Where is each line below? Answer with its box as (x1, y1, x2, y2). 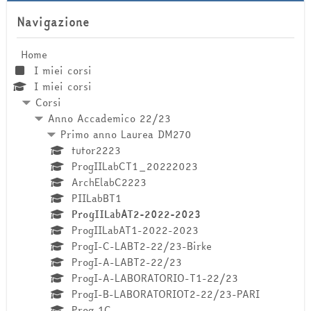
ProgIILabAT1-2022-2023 (71, 222, 199, 239)
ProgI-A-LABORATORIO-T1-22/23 (71, 270, 238, 287)
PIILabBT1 (71, 190, 121, 207)
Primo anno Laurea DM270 (60, 126, 192, 143)
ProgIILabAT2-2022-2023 (71, 206, 201, 223)
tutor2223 (71, 142, 121, 159)
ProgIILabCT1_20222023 (71, 158, 198, 175)
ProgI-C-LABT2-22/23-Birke (71, 238, 212, 255)
